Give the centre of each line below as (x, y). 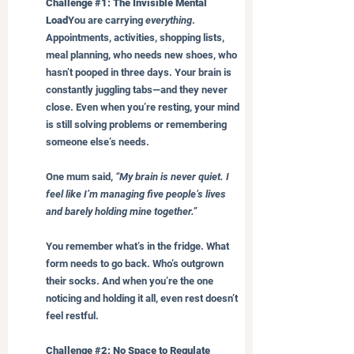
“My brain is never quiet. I (173, 176)
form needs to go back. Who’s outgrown (136, 263)
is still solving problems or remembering (137, 124)
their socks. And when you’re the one (131, 281)
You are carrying (107, 20)
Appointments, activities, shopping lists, (136, 37)
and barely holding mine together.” (121, 211)
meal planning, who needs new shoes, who (143, 55)
